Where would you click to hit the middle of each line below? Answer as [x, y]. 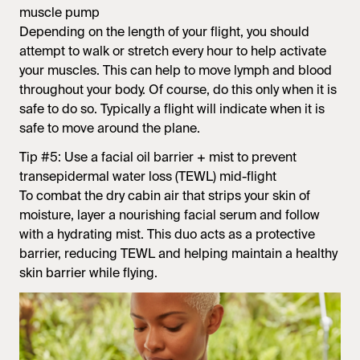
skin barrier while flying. [88, 273]
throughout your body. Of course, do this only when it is [178, 90]
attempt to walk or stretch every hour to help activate [173, 51]
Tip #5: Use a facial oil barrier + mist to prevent [158, 157]
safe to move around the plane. [110, 129]
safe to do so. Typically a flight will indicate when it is [172, 109]
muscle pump [59, 13]
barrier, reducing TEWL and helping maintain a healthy [178, 254]
